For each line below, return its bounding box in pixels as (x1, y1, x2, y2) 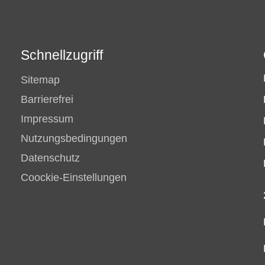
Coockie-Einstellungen (20, 171, 127, 183)
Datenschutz (20, 151, 80, 164)
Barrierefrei (20, 93, 73, 105)
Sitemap (20, 73, 60, 86)
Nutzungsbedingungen (20, 132, 127, 144)
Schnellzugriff (20, 47, 103, 63)
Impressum (20, 112, 73, 125)
